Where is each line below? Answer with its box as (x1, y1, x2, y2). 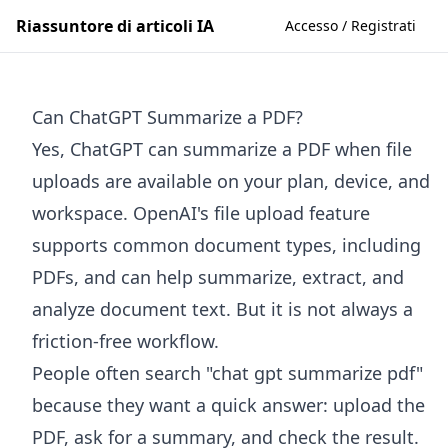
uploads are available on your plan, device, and (32, 169, 430, 193)
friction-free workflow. (32, 329, 219, 353)
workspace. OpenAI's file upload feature (32, 201, 370, 225)
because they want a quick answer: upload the (32, 393, 425, 417)
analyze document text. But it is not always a (32, 297, 413, 321)
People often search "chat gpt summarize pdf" (32, 361, 423, 385)
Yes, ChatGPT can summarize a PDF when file (32, 137, 412, 161)
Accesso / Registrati (285, 16, 416, 35)
